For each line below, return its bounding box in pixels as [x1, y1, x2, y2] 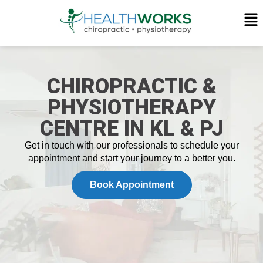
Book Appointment [89, 180, 174, 190]
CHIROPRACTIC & [46, 74, 217, 99]
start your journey [100, 153, 174, 163]
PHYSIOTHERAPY [47, 95, 216, 120]
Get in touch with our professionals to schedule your [24, 140, 239, 150]
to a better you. [174, 153, 235, 163]
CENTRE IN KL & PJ [39, 116, 224, 141]
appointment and [28, 153, 100, 163]
